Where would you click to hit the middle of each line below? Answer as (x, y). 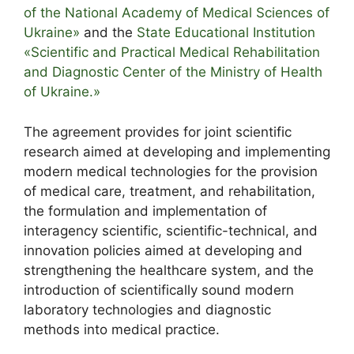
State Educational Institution (226, 33)
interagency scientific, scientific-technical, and (171, 230)
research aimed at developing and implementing (177, 151)
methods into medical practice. (122, 329)
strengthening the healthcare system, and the (169, 270)
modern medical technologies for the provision (171, 171)
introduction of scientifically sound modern (159, 290)
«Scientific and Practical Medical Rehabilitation (172, 53)
